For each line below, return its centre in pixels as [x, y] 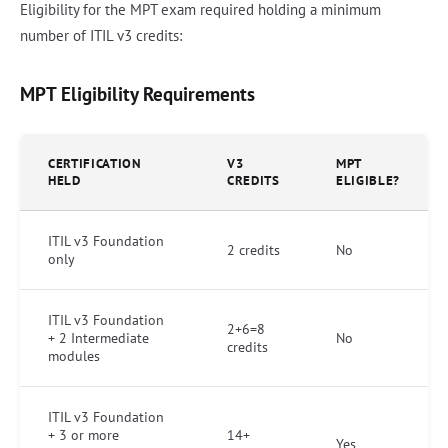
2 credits [253, 249]
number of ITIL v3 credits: [101, 35]
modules [74, 355]
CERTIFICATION [95, 163]
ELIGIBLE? [368, 180]
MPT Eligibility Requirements [137, 93]
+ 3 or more [83, 434]
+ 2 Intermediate [98, 337]
